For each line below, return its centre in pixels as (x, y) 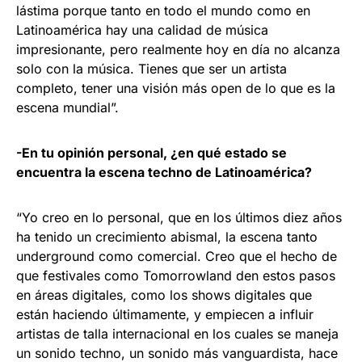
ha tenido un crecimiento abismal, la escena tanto (167, 236)
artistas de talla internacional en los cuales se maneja (177, 333)
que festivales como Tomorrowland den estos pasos (176, 275)
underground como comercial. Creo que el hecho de (177, 256)
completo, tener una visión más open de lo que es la (176, 88)
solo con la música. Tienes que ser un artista (152, 68)
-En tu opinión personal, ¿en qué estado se (152, 152)
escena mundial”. (67, 107)
